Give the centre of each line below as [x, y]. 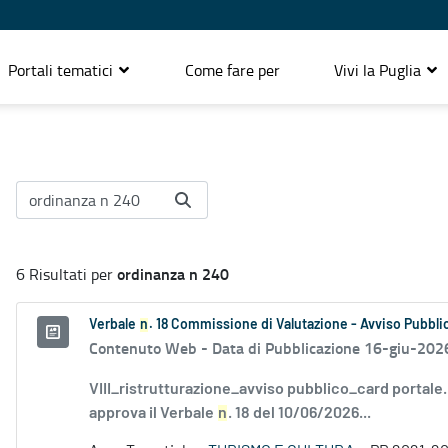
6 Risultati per [66, 274]
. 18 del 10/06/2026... [299, 413]
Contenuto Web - [150, 348]
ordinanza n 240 [173, 274]
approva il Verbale [153, 413]
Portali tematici [62, 69]
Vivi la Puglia [379, 69]
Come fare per [232, 69]
